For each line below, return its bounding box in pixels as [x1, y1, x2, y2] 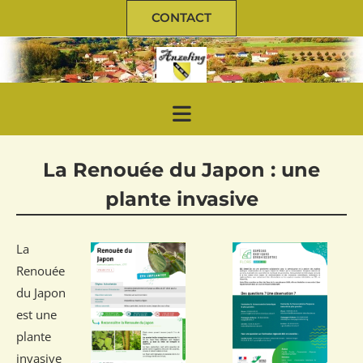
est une [16, 306, 57, 323]
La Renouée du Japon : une [43, 158, 320, 182]
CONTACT [152, 10, 211, 25]
